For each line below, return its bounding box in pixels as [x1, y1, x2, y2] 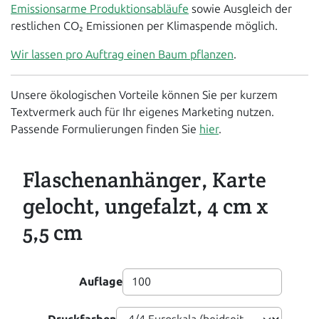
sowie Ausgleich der [189, 2, 292, 16]
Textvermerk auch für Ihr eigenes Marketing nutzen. [11, 105, 274, 119]
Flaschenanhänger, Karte [23, 166, 266, 194]
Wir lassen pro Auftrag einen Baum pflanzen [11, 48, 234, 61]
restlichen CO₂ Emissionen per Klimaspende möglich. [11, 19, 278, 33]
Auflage [79, 275, 122, 288]
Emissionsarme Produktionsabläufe [11, 2, 189, 16]
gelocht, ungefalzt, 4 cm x [23, 192, 268, 220]
